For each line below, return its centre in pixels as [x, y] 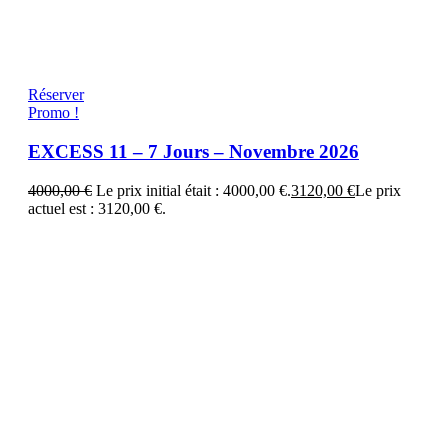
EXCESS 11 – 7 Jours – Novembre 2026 [193, 151]
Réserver [56, 95]
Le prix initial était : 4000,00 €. [193, 190]
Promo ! [53, 113]
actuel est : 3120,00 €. [97, 208]
